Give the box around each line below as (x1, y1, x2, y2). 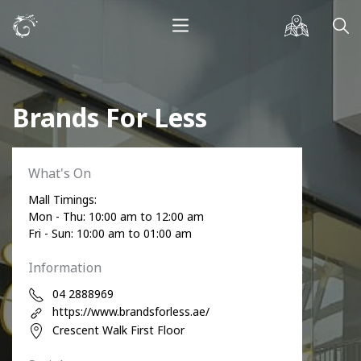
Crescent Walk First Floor (52, 322, 185, 338)
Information (28, 259, 102, 276)
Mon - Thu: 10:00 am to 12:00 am (28, 209, 204, 224)
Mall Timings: (28, 192, 97, 207)
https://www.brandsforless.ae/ (52, 304, 210, 320)
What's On (28, 164, 91, 182)
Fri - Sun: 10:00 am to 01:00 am (28, 226, 192, 241)
